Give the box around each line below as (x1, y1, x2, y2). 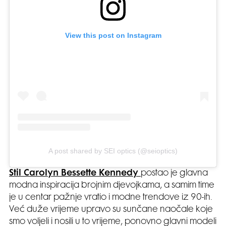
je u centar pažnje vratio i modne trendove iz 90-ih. (9, 194, 212, 202)
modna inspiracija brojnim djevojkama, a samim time (9, 182, 214, 190)
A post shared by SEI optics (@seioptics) (48, 147, 178, 155)
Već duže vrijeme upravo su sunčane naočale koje (9, 206, 213, 214)
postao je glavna (141, 169, 208, 178)
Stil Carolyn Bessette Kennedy (9, 169, 141, 178)
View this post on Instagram (65, 31, 161, 40)
